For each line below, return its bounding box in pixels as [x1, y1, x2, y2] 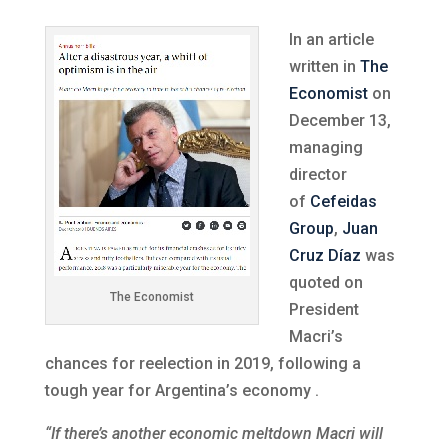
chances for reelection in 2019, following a [44, 354, 361, 373]
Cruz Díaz [288, 246, 361, 265]
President [288, 300, 359, 319]
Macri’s [288, 327, 343, 346]
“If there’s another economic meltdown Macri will [44, 424, 383, 443]
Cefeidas [309, 192, 377, 211]
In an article [288, 30, 374, 49]
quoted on [288, 273, 363, 292]
